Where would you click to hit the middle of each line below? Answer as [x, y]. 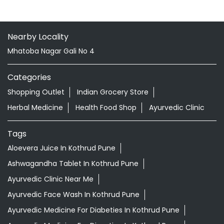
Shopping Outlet [36, 92]
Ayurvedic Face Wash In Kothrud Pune [73, 195]
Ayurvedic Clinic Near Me [50, 179]
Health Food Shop [106, 107]
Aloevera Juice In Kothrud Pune [61, 148]
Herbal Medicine [35, 107]
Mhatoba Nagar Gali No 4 [51, 51]
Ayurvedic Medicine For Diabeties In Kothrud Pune [93, 210]
